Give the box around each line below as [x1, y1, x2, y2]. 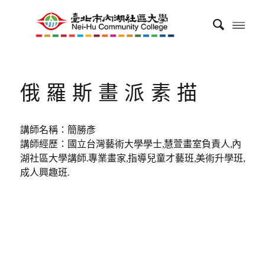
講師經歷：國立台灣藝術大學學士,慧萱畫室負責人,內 [20, 137, 241, 149]
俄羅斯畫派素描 [20, 80, 203, 104]
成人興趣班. [20, 166, 69, 177]
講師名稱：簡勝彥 [20, 123, 96, 135]
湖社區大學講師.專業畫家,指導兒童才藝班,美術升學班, [20, 151, 245, 163]
